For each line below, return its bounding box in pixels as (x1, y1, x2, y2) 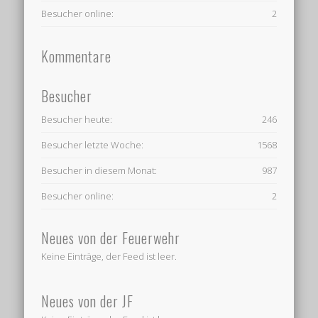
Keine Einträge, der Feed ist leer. (41, 249, 177, 263)
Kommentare (41, 45, 112, 67)
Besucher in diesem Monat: (41, 163, 158, 177)
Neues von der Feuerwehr (41, 226, 181, 248)
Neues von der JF (41, 290, 134, 312)
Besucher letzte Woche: (41, 138, 144, 151)
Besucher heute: (41, 112, 113, 126)
